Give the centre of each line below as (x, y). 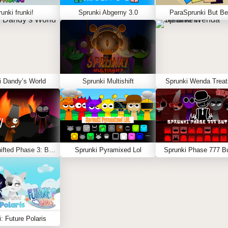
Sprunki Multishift (108, 81)
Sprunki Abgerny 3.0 (108, 12)
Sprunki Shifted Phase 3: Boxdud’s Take (52, 150)
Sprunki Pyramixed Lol (108, 150)
